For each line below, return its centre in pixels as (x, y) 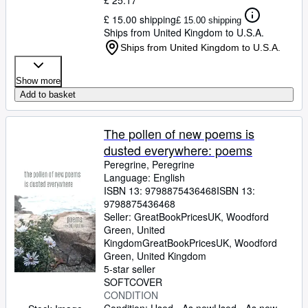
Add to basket (48, 95)
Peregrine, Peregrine (149, 164)
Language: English (144, 177)
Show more (38, 81)
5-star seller (130, 269)
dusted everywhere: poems (178, 150)
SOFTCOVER (133, 282)
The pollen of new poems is (179, 133)
